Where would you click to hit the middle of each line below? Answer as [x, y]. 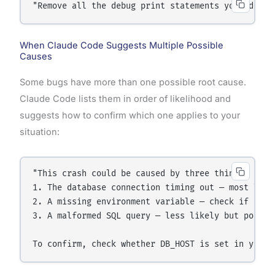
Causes [36, 57]
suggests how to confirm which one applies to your [130, 116]
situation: [39, 132]
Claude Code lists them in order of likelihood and [125, 99]
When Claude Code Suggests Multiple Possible [121, 46]
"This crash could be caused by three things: [141, 174]
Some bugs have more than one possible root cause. [133, 83]
